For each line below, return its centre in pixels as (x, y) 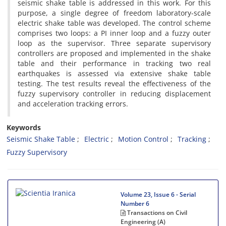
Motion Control (143, 139)
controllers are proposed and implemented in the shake (114, 53)
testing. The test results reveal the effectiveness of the (114, 83)
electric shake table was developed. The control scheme (114, 23)
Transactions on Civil (156, 213)
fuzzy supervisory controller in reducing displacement (114, 94)
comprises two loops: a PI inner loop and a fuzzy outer (114, 33)
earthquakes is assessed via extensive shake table (114, 73)
